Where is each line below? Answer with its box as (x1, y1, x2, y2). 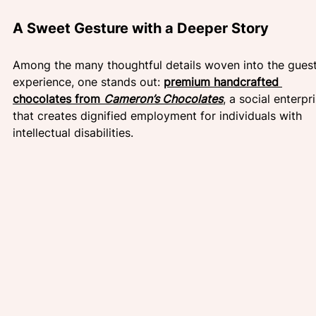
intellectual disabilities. (13, 125, 133, 140)
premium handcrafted (164, 74, 282, 89)
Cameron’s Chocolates (104, 91, 223, 106)
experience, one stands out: (13, 74, 164, 89)
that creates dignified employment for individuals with (13, 108, 305, 123)
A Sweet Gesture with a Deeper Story (13, 19, 272, 37)
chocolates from (13, 91, 104, 106)
